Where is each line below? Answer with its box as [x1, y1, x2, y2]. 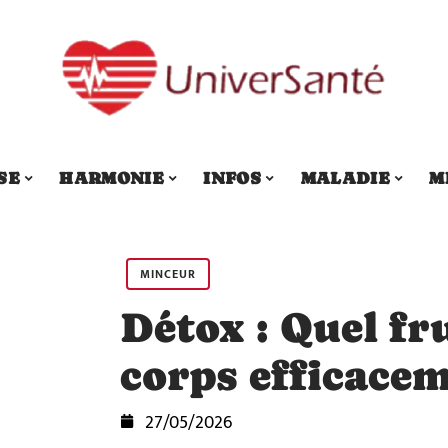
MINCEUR [140, 264, 196, 284]
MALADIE [300, 167, 390, 188]
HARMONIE [59, 167, 165, 188]
